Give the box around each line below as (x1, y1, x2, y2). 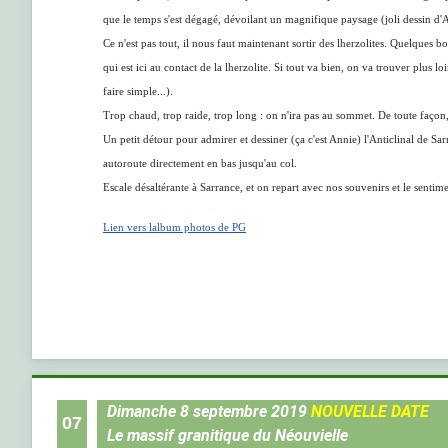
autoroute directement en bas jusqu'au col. (103, 158, 297, 169)
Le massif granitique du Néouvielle (107, 426, 348, 445)
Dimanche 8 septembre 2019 (107, 402, 311, 421)
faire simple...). (103, 86, 173, 97)
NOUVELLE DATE (311, 402, 429, 421)
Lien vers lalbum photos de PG (103, 222, 246, 233)
